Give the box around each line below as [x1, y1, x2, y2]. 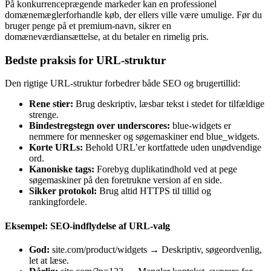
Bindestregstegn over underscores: [29, 120, 170, 131]
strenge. [29, 109, 59, 120]
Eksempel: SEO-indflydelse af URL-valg [5, 220, 170, 231]
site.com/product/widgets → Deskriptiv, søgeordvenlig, [50, 244, 262, 255]
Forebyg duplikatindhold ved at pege [94, 164, 237, 175]
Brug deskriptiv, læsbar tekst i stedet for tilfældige [73, 99, 264, 109]
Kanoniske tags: [29, 164, 94, 175]
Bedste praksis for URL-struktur [5, 53, 166, 67]
